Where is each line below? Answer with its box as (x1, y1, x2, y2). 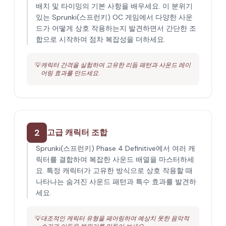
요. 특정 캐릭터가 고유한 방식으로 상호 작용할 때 (36, 166, 193, 175)
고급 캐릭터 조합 (47, 127, 107, 138)
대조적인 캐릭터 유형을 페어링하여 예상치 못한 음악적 (41, 214, 189, 222)
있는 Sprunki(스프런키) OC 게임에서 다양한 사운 (36, 13, 193, 22)
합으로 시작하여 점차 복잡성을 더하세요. (36, 35, 165, 44)
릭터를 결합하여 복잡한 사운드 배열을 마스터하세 (36, 155, 194, 164)
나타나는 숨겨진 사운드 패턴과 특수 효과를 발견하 (36, 177, 196, 186)
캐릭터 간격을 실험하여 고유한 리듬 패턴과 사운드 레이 (41, 61, 191, 69)
